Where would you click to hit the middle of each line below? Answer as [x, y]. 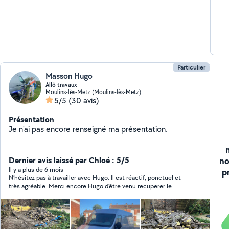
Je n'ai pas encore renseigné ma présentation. [145, 129]
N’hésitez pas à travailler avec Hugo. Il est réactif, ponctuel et [95, 178]
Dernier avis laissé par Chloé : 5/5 [69, 160]
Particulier [191, 67]
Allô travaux [61, 85]
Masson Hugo [69, 76]
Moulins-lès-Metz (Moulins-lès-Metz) [94, 92]
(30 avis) [84, 100]
